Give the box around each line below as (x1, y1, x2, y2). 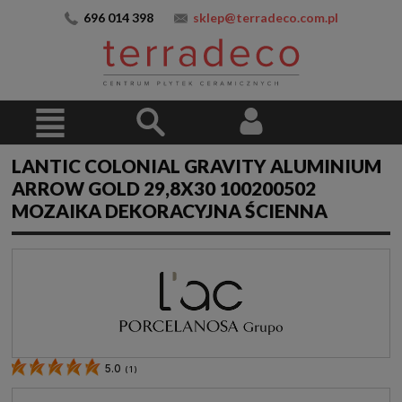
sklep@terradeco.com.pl (192, 10, 338, 25)
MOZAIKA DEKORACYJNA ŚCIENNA (12, 199, 328, 223)
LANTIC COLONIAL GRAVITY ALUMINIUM (12, 154, 381, 178)
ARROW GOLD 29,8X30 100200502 (12, 177, 316, 200)
